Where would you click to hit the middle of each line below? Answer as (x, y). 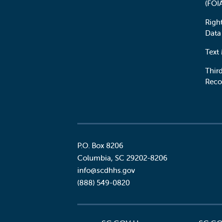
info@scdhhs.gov (106, 170)
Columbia (94, 158)
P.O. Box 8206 (100, 145)
